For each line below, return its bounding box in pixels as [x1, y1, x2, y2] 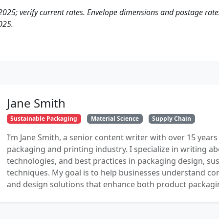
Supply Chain [152, 114, 192, 123]
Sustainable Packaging [10, 114, 78, 123]
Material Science [90, 114, 139, 123]
